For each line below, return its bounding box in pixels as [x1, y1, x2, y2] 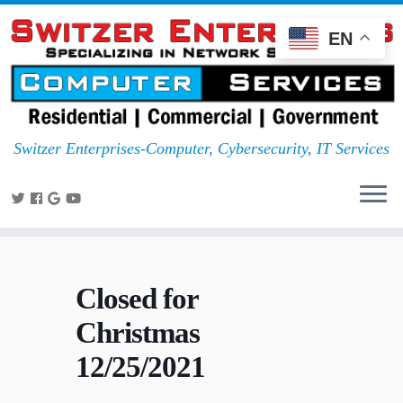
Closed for [76, 282, 198, 316]
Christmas [76, 317, 200, 350]
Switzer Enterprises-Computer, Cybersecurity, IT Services [13, 139, 390, 158]
